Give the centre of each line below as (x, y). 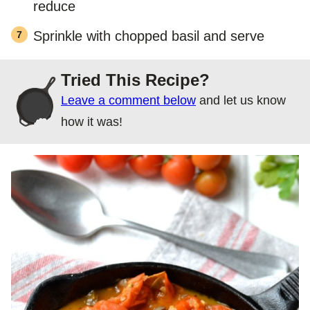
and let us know (241, 100)
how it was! (92, 121)
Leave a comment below (132, 100)
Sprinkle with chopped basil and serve (149, 36)
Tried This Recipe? (140, 80)
